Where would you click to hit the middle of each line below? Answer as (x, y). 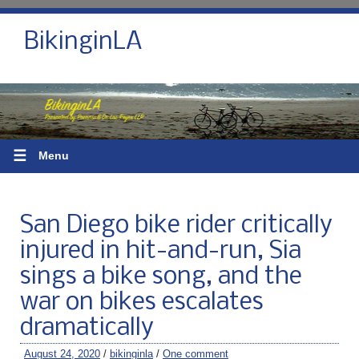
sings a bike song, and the (161, 277)
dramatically (87, 328)
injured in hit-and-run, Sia (161, 251)
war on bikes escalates (142, 303)
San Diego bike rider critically (176, 226)
